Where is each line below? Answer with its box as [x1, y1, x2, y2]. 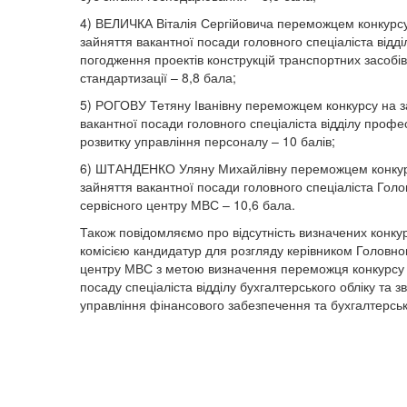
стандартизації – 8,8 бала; [80, 68, 236, 86]
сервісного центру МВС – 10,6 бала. [80, 195, 295, 213]
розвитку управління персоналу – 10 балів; [80, 132, 335, 150]
